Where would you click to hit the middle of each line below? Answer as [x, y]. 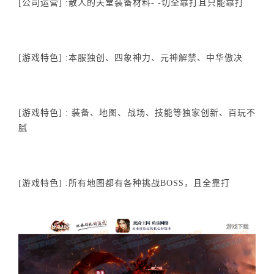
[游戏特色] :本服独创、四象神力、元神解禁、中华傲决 [131, 58]
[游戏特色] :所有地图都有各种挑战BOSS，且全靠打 [124, 183]
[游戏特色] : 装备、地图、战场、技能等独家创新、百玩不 [137, 113]
